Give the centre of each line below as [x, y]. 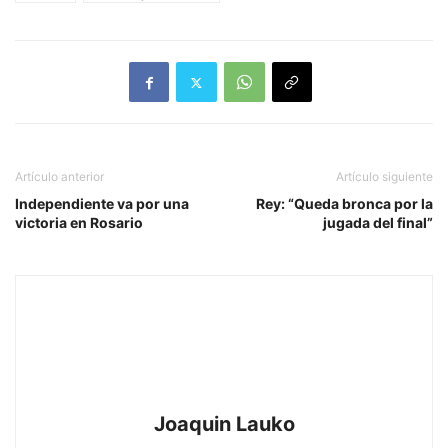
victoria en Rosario [79, 223]
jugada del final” [378, 223]
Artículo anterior [59, 177]
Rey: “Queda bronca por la [344, 204]
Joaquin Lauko [224, 424]
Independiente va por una [102, 204]
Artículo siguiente [384, 177]
